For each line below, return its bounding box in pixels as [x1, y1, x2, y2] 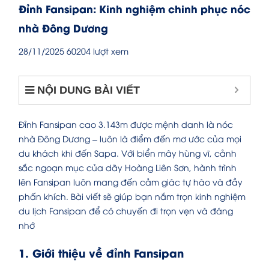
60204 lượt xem [67, 45, 128, 57]
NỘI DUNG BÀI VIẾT [37, 84, 140, 97]
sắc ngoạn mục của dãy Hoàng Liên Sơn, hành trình [19, 162, 237, 174]
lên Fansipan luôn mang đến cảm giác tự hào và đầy [19, 176, 243, 188]
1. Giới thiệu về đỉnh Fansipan [19, 244, 184, 261]
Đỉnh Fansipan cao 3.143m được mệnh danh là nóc [19, 118, 233, 130]
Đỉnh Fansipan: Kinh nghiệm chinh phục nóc [19, 1, 250, 16]
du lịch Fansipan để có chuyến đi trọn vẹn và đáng [19, 205, 233, 217]
